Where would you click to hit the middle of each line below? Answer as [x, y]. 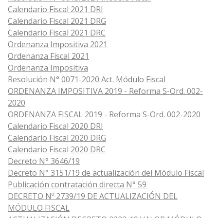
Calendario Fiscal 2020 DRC [57, 150]
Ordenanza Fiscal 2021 [48, 56]
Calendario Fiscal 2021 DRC [57, 33]
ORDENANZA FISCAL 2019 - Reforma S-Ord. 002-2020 [104, 115]
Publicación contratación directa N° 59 [77, 185]
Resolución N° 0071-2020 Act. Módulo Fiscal [87, 80]
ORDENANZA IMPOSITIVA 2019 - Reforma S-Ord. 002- [105, 91]
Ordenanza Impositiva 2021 [58, 45]
